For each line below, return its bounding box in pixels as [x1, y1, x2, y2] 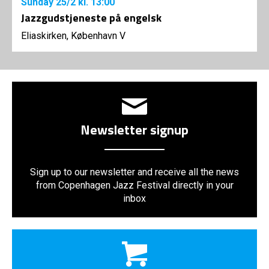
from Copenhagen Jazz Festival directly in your [35, 180, 234, 192]
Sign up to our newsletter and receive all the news [30, 166, 239, 178]
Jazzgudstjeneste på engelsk [21, 10, 162, 26]
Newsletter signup [80, 119, 189, 141]
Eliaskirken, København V [21, 30, 125, 42]
